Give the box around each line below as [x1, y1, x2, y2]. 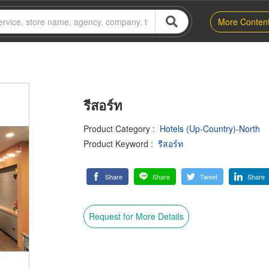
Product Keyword [83, 138, 148, 150]
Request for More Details [89, 210, 184, 222]
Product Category [83, 122, 150, 134]
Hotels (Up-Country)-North [160, 122, 260, 134]
